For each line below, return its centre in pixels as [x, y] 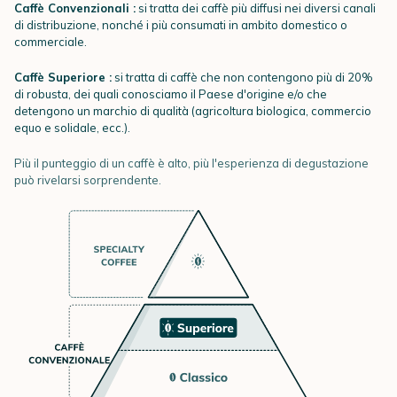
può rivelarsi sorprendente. [88, 180]
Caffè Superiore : [63, 77]
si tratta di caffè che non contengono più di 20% [242, 77]
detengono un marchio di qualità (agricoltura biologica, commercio [193, 111]
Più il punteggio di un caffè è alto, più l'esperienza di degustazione [191, 163]
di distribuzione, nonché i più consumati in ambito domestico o [181, 25]
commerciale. [51, 42]
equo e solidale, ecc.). [72, 128]
